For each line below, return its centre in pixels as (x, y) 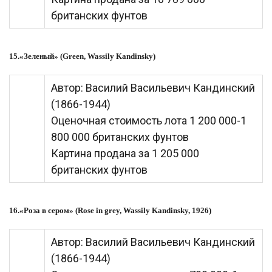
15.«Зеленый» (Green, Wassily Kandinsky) (82, 56)
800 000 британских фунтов (120, 137)
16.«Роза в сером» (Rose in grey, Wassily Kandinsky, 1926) (110, 211)
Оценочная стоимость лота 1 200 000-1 (149, 121)
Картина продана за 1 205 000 (125, 154)
